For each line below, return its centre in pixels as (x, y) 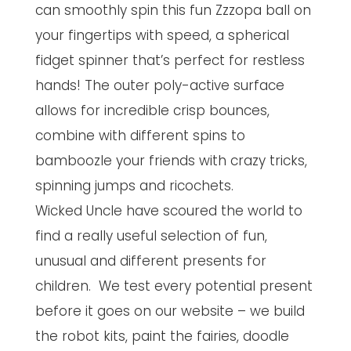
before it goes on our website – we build (170, 311)
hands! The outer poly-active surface (159, 86)
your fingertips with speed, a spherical (162, 36)
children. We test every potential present (174, 286)
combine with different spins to (140, 136)
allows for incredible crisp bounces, (152, 111)
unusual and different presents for (150, 261)
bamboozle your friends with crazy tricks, (171, 161)
